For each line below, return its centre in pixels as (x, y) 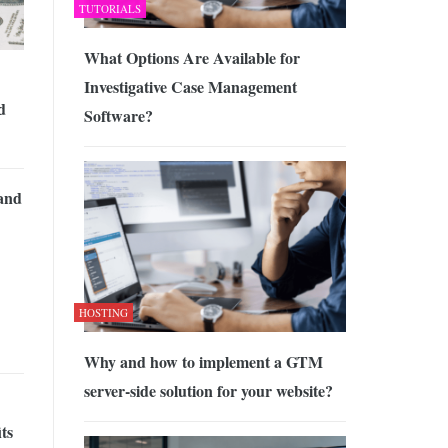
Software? (118, 116)
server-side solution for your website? (208, 390)
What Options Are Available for (191, 58)
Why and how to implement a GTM (203, 361)
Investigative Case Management (190, 87)
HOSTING (103, 312)
